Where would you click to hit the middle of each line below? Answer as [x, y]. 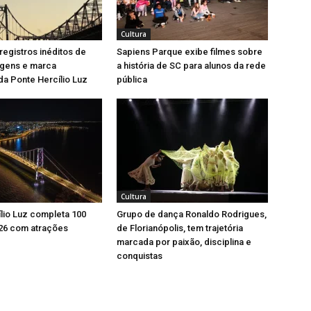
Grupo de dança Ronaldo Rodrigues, [192, 214]
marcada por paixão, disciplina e [184, 242]
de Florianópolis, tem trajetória [180, 228]
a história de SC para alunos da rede [191, 65]
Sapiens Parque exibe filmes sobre [190, 51]
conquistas [140, 255]
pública [132, 79]
